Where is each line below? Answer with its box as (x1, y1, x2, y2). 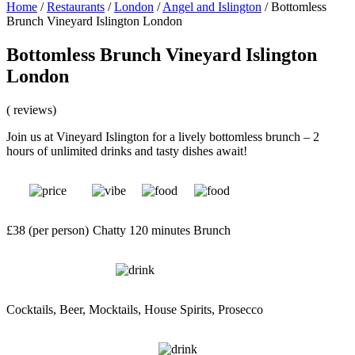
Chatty (92, 223, 126, 238)
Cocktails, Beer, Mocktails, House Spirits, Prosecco (6, 303, 263, 317)
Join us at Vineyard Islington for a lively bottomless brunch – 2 (6, 130, 319, 144)
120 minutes (129, 223, 190, 238)
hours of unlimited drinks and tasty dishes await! (6, 144, 247, 158)
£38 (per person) (6, 223, 89, 238)
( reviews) (6, 103, 56, 117)
